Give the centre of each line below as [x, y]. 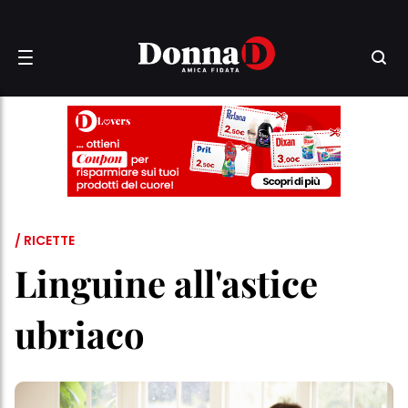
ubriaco [80, 334]
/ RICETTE [45, 240]
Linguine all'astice [166, 283]
